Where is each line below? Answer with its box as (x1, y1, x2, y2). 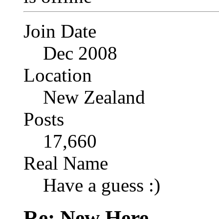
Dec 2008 (43, 42, 117, 64)
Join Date (23, 20, 96, 42)
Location (23, 64, 92, 86)
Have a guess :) (43, 174, 160, 196)
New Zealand (43, 86, 145, 108)
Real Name (23, 152, 108, 174)
